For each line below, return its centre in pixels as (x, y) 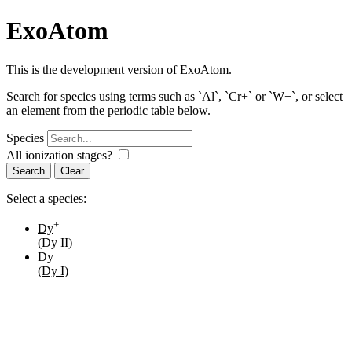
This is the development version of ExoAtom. (119, 69)
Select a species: (46, 198)
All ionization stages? (61, 155)
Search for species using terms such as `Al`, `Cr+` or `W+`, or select (174, 96)
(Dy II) (55, 243)
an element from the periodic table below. (108, 110)
